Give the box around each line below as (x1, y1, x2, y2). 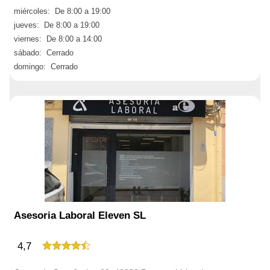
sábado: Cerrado (14, 48, 74, 57)
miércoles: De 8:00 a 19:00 (14, 7, 110, 16)
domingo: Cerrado (14, 62, 78, 71)
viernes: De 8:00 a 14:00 (14, 34, 102, 43)
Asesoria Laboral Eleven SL (14, 210, 146, 221)
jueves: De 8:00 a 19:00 (14, 20, 99, 30)
